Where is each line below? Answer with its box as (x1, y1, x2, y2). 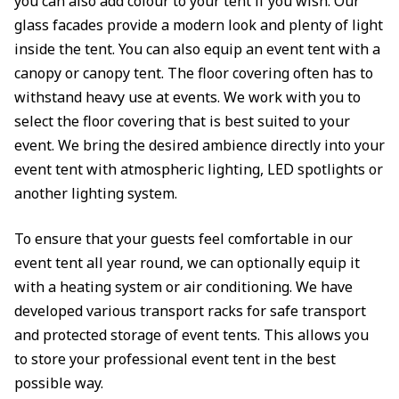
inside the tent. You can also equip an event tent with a (14, 39, 380, 59)
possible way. (14, 373, 103, 393)
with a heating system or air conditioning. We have (14, 277, 353, 297)
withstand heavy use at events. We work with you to (14, 87, 361, 107)
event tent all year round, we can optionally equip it (14, 253, 360, 273)
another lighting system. (14, 183, 177, 203)
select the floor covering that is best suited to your (14, 111, 350, 131)
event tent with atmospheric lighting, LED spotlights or (14, 159, 383, 179)
